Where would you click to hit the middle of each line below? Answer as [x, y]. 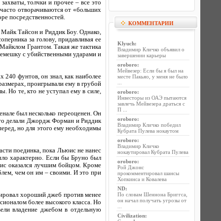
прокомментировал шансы [148, 173]
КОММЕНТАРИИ [151, 23]
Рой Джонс [131, 167]
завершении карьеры [142, 55]
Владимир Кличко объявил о [151, 49]
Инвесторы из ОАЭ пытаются [152, 98]
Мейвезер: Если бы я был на [150, 71]
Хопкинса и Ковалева [142, 179]
